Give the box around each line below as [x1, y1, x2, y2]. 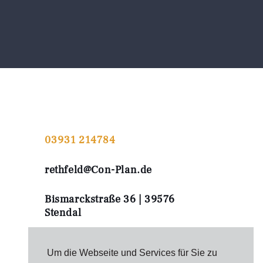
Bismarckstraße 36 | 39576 [45, 193, 176, 207]
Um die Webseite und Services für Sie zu [47, 248, 217, 258]
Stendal [45, 206, 82, 220]
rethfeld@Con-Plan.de [45, 163, 152, 177]
